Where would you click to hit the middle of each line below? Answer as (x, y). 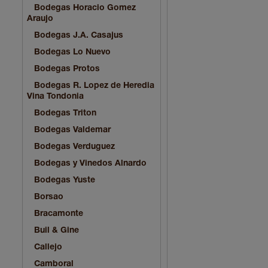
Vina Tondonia (55, 96)
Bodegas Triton (65, 113)
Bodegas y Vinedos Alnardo (90, 163)
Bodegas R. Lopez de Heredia (94, 86)
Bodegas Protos (67, 69)
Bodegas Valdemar (72, 130)
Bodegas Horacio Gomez (85, 8)
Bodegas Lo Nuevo (72, 52)
